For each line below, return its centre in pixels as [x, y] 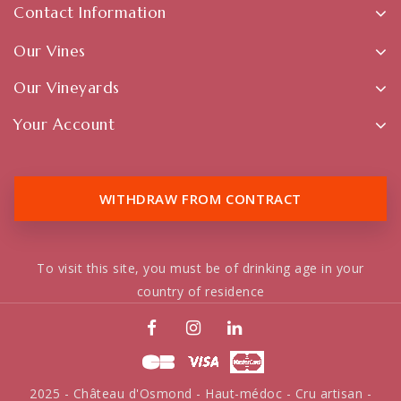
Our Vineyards [67, 88]
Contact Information [90, 13]
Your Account [64, 125]
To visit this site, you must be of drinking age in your [200, 269]
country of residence [200, 292]
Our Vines [50, 51]
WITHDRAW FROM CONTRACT [200, 199]
